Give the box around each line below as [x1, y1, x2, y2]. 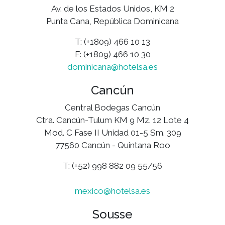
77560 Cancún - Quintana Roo [55, 140, 170, 150]
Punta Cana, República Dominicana [46, 16, 179, 26]
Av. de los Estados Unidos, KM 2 [51, 3, 174, 14]
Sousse [92, 206, 133, 221]
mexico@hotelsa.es [75, 185, 150, 196]
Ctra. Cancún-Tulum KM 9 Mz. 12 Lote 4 [36, 115, 189, 125]
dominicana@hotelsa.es [67, 61, 158, 72]
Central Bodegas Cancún [65, 102, 160, 113]
